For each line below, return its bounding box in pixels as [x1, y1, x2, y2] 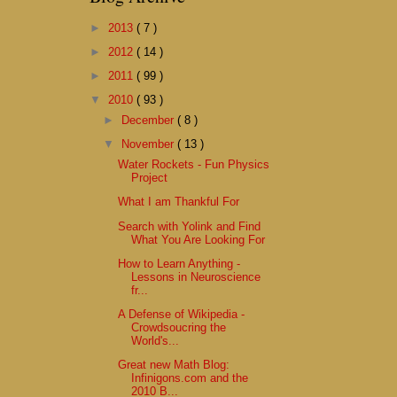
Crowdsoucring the [131, 321, 227, 335]
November [121, 137, 178, 152]
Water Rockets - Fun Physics [118, 158, 270, 172]
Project [131, 171, 168, 185]
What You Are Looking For [131, 232, 266, 246]
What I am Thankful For [118, 195, 240, 209]
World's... [131, 334, 180, 348]
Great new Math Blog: [118, 358, 230, 372]
